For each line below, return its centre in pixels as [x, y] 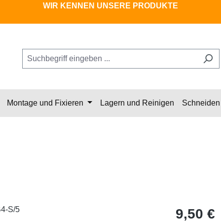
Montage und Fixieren [45, 103]
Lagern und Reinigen [137, 103]
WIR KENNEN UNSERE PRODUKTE [110, 6]
